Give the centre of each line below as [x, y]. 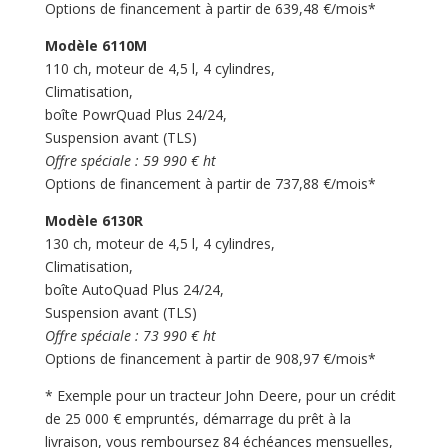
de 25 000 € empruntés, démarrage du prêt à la [197, 418]
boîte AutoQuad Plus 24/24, [134, 289]
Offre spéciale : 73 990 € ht [130, 335]
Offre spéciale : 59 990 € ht [130, 160]
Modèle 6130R [93, 220]
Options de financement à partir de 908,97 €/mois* [210, 358]
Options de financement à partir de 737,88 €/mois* [210, 183]
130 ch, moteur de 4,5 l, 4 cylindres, [159, 243]
